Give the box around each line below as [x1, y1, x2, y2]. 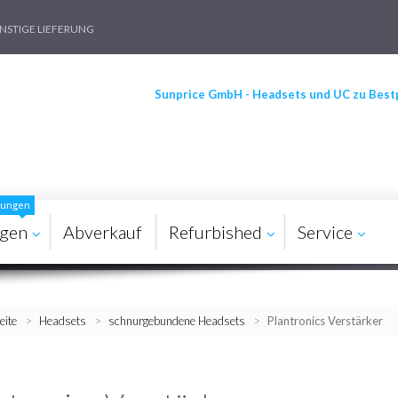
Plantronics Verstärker [267, 314, 383, 328]
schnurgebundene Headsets [107, 314, 248, 328]
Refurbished [169, 221, 262, 243]
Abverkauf [63, 221, 142, 243]
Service [298, 221, 353, 243]
